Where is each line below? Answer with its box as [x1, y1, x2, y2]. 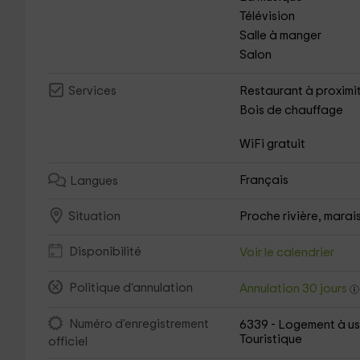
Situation [67, 211, 121, 223]
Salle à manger [239, 30, 322, 42]
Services [67, 85, 117, 98]
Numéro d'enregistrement [68, 318, 209, 331]
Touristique [239, 333, 303, 346]
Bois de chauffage [239, 104, 344, 117]
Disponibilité [68, 246, 141, 259]
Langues [69, 175, 118, 188]
